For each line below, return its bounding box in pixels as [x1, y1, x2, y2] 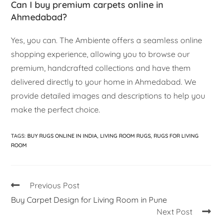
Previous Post [30, 180, 80, 191]
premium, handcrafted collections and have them [11, 63, 191, 73]
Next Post [156, 207, 192, 217]
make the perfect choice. [11, 105, 101, 115]
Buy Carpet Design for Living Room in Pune [11, 195, 167, 205]
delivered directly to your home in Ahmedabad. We [11, 77, 197, 87]
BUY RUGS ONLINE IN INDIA [27, 132, 98, 140]
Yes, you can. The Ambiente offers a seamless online [11, 35, 203, 46]
